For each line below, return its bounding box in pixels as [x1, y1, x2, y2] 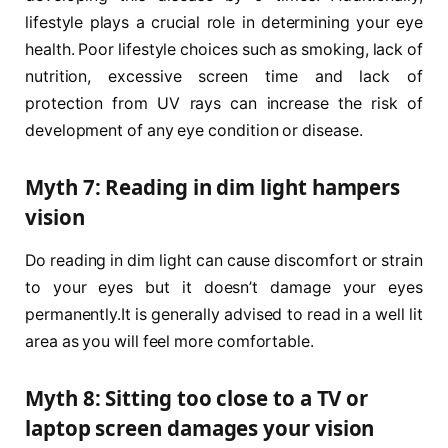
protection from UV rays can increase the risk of [25, 93, 423, 113]
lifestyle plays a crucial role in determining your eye [25, 12, 423, 32]
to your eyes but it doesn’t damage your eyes [25, 277, 423, 297]
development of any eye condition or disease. [25, 120, 363, 140]
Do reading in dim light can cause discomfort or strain [25, 250, 423, 270]
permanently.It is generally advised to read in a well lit [25, 304, 423, 324]
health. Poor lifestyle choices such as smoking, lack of [25, 39, 423, 59]
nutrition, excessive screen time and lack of [25, 66, 423, 86]
